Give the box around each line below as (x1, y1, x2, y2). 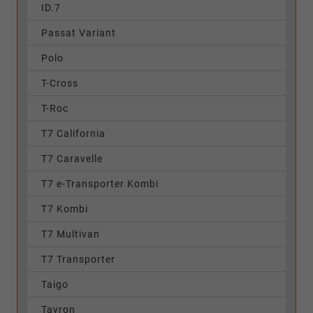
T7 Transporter (41, 253, 115, 265)
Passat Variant (41, 27, 116, 38)
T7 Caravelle (41, 152, 103, 164)
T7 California (41, 127, 105, 139)
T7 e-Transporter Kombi (41, 177, 159, 189)
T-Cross (41, 77, 78, 89)
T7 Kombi (41, 203, 88, 214)
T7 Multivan (41, 228, 100, 240)
